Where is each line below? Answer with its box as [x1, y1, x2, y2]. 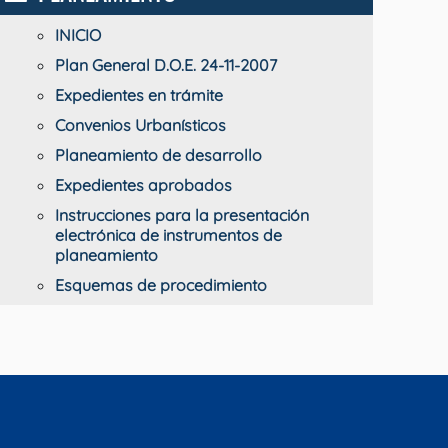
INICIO [55, 25, 101, 45]
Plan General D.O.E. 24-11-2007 [55, 55, 277, 75]
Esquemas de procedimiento [55, 275, 267, 295]
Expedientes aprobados [55, 175, 232, 195]
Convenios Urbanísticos [55, 115, 226, 135]
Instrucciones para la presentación [55, 205, 309, 225]
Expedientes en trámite [55, 85, 223, 105]
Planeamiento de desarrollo [55, 145, 262, 165]
